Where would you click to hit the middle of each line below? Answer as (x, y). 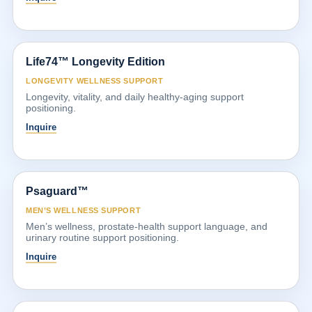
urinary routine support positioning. (102, 237)
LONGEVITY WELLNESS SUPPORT (95, 80)
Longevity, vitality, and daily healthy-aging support (135, 96)
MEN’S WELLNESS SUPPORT (84, 210)
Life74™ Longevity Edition (95, 61)
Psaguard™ (57, 191)
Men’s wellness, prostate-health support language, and (147, 226)
